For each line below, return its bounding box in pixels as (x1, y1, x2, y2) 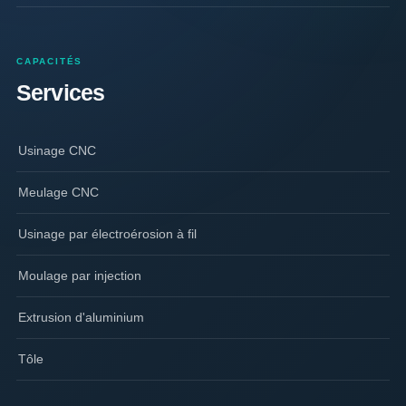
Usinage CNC (18, 143, 96, 159)
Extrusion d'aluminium (18, 310, 144, 325)
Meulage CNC (18, 185, 99, 200)
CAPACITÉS (16, 56, 83, 67)
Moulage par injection (18, 268, 141, 284)
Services (16, 80, 104, 106)
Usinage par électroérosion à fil (18, 227, 197, 242)
